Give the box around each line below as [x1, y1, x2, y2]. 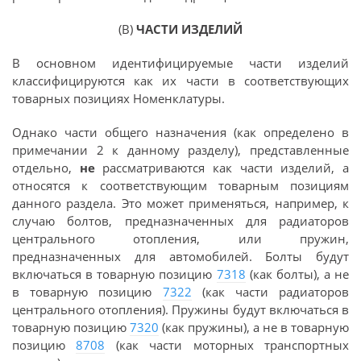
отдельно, [12, 160, 80, 176]
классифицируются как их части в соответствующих [12, 73, 349, 89]
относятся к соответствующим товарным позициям [12, 177, 349, 193]
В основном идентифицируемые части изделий [12, 55, 349, 71]
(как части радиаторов [191, 284, 349, 300]
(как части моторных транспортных [105, 337, 350, 353]
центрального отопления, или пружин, [12, 230, 349, 247]
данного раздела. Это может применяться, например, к [12, 195, 349, 211]
